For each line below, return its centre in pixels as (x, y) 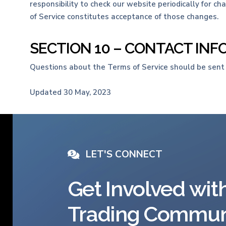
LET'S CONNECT (124, 154)
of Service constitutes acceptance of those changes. (124, 17)
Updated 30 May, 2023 (70, 92)
